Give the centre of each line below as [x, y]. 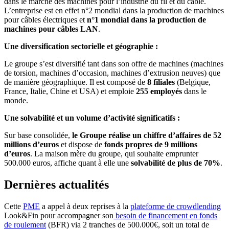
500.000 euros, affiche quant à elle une [67, 163]
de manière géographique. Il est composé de [76, 82]
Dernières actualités [56, 184]
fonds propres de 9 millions [151, 145]
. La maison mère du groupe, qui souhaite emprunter [114, 154]
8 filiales [161, 82]
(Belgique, [193, 82]
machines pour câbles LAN [51, 29]
